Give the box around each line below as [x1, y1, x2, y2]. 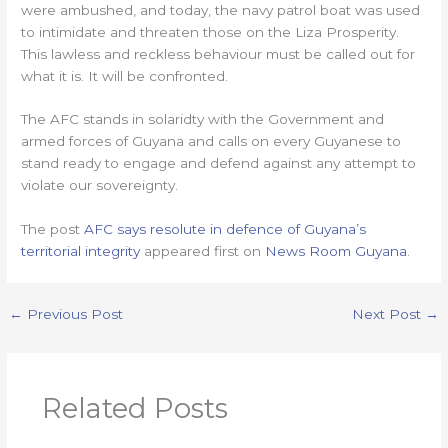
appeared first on [140, 243, 266, 260]
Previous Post [23, 306, 124, 323]
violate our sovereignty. [21, 177, 179, 194]
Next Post [351, 306, 425, 323]
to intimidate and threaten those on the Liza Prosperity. [21, 23, 400, 40]
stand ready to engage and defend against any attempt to [21, 155, 417, 172]
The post [21, 221, 85, 238]
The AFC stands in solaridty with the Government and [21, 111, 385, 128]
